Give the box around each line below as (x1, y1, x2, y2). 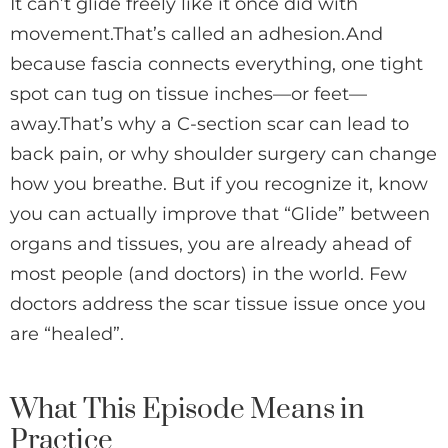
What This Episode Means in (10, 392, 365, 428)
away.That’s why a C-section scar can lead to (10, 113, 409, 136)
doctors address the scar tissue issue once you (10, 293, 426, 316)
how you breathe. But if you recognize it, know (10, 173, 428, 196)
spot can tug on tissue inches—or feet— (10, 83, 367, 106)
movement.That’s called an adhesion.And (10, 23, 383, 46)
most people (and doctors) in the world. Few (10, 263, 407, 286)
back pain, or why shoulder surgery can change (10, 143, 437, 166)
